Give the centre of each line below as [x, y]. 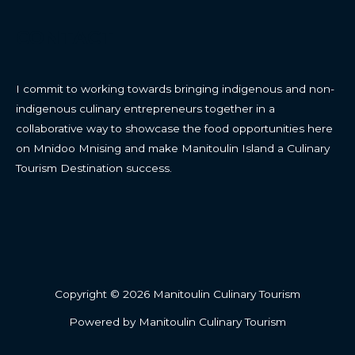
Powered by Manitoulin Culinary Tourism [177, 321]
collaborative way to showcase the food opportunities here [174, 129]
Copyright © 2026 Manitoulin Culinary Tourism [177, 294]
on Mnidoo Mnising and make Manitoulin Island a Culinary [173, 149]
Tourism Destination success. [94, 168]
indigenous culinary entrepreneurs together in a [145, 109]
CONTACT [65, 38]
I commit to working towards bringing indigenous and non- [175, 89]
